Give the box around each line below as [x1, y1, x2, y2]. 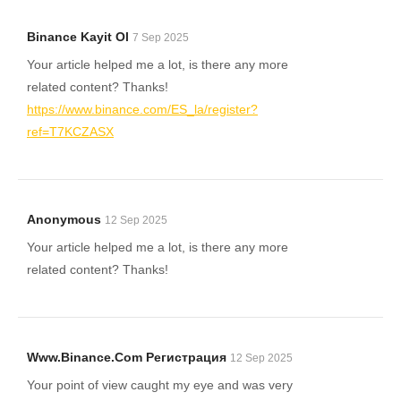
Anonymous [27, 212, 101, 226]
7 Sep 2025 [132, 31, 189, 44]
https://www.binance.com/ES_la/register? [27, 102, 258, 116]
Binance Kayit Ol [27, 30, 129, 44]
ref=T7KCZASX [27, 124, 114, 139]
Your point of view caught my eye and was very [27, 378, 293, 392]
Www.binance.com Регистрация [27, 350, 226, 364]
